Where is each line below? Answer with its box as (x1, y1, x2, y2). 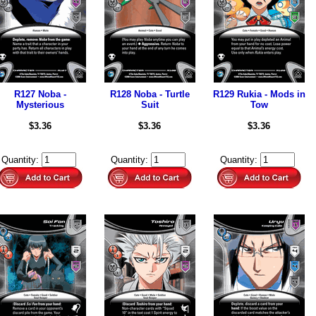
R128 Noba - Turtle (109, 89, 190, 99)
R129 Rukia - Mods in (212, 89, 305, 99)
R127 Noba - (14, 89, 66, 99)
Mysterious (16, 99, 64, 110)
